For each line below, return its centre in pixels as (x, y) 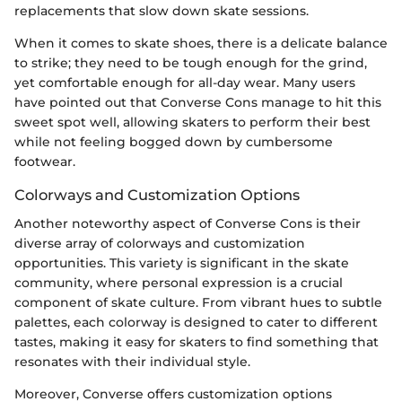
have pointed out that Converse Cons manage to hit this (198, 102)
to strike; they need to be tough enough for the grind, (191, 62)
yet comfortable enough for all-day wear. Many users (185, 82)
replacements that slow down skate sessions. (162, 10)
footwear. (45, 161)
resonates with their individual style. (132, 361)
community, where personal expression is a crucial (179, 282)
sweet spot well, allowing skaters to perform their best (192, 122)
